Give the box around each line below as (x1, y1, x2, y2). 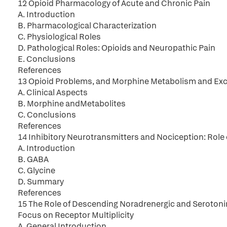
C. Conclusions (18, 109, 76, 120)
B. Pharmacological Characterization (18, 20, 157, 31)
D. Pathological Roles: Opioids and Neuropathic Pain (18, 43, 215, 53)
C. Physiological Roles (18, 31, 101, 42)
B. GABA (18, 154, 49, 165)
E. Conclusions (18, 54, 75, 64)
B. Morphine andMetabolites (18, 98, 126, 109)
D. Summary (18, 176, 64, 187)
